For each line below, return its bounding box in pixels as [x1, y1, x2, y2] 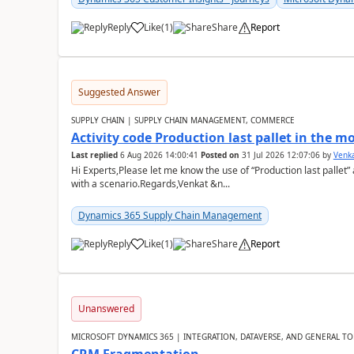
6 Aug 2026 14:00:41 [119, 149, 198, 160]
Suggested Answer [77, 85, 160, 99]
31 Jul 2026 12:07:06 [241, 149, 320, 160]
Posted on [200, 149, 239, 160]
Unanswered [77, 302, 134, 315]
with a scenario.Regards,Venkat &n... [70, 177, 230, 190]
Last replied [70, 149, 118, 160]
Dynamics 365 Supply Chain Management [77, 209, 262, 222]
